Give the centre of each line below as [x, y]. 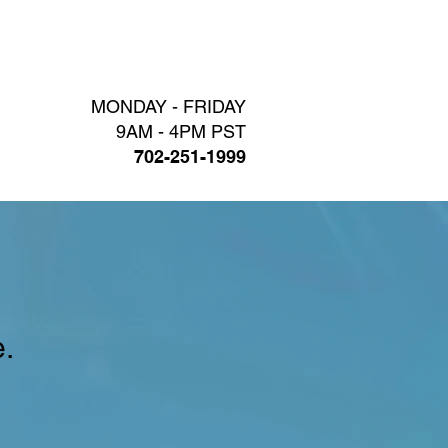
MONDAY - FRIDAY [168, 106]
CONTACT [106, 51]
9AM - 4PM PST [181, 131]
